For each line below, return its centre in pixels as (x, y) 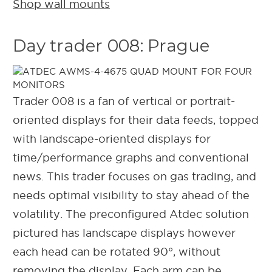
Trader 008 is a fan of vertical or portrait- (124, 101)
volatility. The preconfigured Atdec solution (131, 214)
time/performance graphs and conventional (131, 157)
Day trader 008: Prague (111, 45)
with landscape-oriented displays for (112, 138)
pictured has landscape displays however (124, 233)
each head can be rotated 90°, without (117, 251)
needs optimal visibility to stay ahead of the (131, 195)
